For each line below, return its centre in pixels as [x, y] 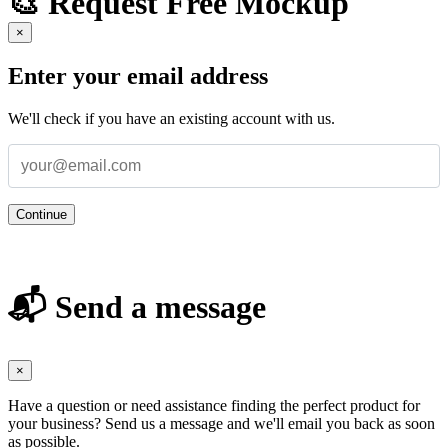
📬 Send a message [137, 307]
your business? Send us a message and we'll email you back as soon [221, 423]
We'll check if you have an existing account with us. [171, 118]
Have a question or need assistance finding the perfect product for [214, 405]
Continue [41, 214]
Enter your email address [138, 76]
